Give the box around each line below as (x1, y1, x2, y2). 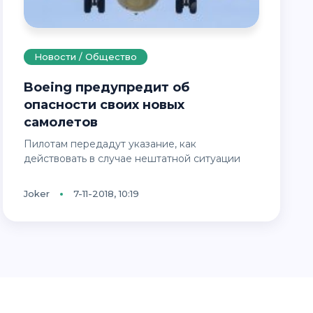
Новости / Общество (34, 51, 138, 63)
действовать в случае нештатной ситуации (24, 152, 241, 166)
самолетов (24, 115, 99, 131)
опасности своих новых (24, 97, 185, 113)
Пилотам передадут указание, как (24, 138, 33, 151)
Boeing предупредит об (24, 80, 34, 96)
